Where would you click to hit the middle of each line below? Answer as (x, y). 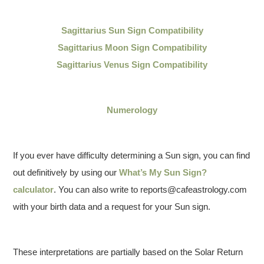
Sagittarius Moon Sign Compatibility (132, 47)
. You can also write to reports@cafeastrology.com (151, 189)
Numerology (132, 110)
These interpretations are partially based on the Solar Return (128, 252)
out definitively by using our (66, 172)
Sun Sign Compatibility (154, 30)
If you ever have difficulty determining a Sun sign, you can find (132, 155)
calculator (34, 189)
